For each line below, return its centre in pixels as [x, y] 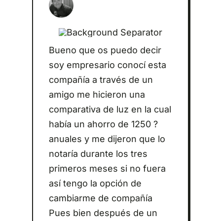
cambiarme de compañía [100, 198]
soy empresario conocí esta [107, 65]
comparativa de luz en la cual [110, 110]
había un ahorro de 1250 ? [103, 124]
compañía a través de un [101, 80]
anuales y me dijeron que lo [107, 139]
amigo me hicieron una [97, 95]
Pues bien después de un [103, 213]
